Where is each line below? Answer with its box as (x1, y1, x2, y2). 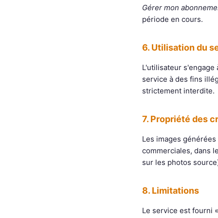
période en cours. (142, 15, 203, 24)
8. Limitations (142, 185, 199, 196)
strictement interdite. (142, 86, 215, 95)
